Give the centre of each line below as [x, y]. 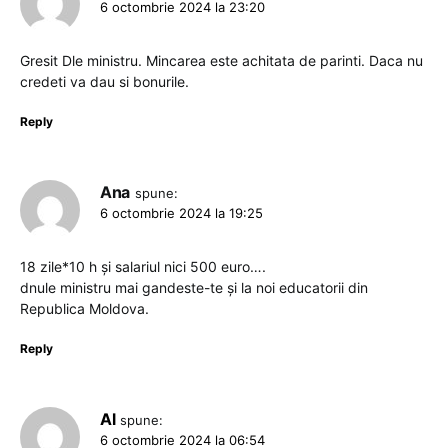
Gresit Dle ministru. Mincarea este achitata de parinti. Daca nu [221, 61]
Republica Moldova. [84, 309]
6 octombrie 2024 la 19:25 [181, 213]
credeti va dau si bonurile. [104, 82]
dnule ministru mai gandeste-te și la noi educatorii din [194, 288]
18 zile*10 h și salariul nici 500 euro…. [143, 267]
